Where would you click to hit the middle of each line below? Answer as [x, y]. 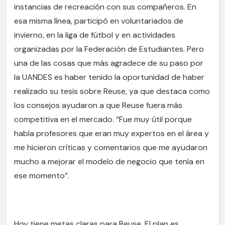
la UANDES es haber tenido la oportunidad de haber [109, 77]
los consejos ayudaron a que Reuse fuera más [98, 105]
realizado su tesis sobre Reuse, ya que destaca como [112, 91]
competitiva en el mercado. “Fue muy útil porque [103, 119]
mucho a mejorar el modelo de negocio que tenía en [109, 161]
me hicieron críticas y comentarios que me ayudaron [111, 147]
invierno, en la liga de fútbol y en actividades [95, 35]
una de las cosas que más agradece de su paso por [109, 63]
